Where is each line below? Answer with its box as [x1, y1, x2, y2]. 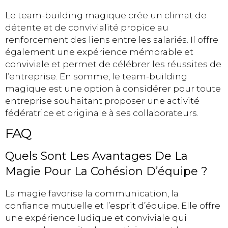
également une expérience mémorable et [5, 46, 193, 57]
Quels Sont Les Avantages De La [5, 149, 188, 163]
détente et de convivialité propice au [5, 22, 168, 33]
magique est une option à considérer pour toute [5, 83, 221, 94]
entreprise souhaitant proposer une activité [5, 95, 199, 106]
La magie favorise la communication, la [5, 188, 179, 199]
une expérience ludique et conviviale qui [5, 213, 187, 223]
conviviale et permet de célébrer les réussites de [5, 59, 221, 69]
